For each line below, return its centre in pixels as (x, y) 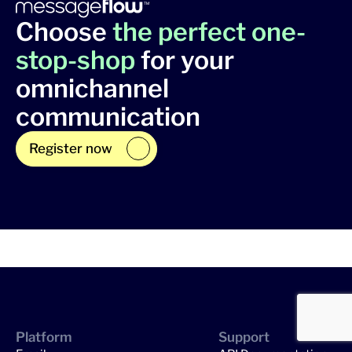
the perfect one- (209, 31)
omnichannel (92, 88)
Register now (71, 148)
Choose (64, 31)
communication (108, 116)
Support (244, 337)
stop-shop (75, 60)
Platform (44, 337)
